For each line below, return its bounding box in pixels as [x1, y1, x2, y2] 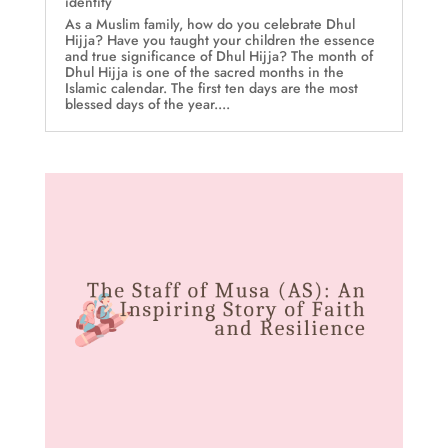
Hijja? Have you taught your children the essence [64, 29, 375, 50]
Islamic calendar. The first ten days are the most [64, 77, 358, 98]
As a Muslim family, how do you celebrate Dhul [64, 13, 355, 34]
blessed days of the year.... [64, 93, 230, 114]
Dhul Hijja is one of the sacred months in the [64, 61, 344, 82]
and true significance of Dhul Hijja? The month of [64, 45, 373, 66]
